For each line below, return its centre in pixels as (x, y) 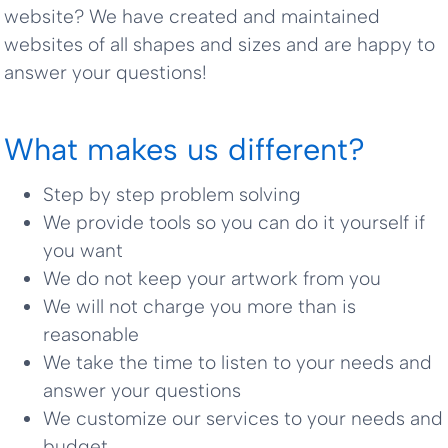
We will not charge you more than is (199, 307)
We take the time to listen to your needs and (237, 363)
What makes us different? (185, 149)
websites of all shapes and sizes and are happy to (220, 44)
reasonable (90, 335)
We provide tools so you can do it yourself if (233, 223)
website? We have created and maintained (192, 16)
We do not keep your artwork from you (211, 279)
